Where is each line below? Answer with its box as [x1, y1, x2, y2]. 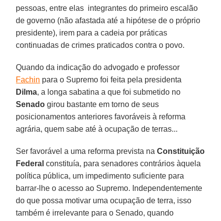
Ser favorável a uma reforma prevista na [16, 147, 157, 155]
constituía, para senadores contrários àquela [44, 159, 201, 168]
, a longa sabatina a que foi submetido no [37, 87, 181, 96]
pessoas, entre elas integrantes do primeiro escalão [16, 3, 198, 12]
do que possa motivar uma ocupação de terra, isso [16, 196, 192, 205]
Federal [16, 159, 44, 168]
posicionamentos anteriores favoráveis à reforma [16, 112, 186, 121]
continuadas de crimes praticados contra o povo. [16, 40, 185, 49]
